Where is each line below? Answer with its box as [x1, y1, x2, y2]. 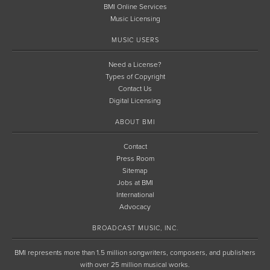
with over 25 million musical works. [80, 260, 190, 269]
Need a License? [108, 60, 162, 69]
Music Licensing [110, 14, 160, 23]
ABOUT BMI [115, 118, 155, 126]
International [116, 190, 154, 199]
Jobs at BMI [117, 178, 153, 187]
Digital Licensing [109, 96, 161, 105]
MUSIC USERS [111, 36, 159, 44]
